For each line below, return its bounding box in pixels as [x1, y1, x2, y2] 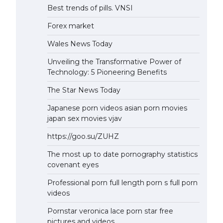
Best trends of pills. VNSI [47, 3, 133, 12]
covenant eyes [47, 160, 99, 169]
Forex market [47, 21, 94, 30]
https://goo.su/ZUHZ [47, 132, 119, 141]
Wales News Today [47, 39, 112, 48]
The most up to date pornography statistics [47, 150, 198, 159]
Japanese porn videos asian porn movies [47, 104, 187, 112]
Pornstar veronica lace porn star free [47, 207, 173, 216]
